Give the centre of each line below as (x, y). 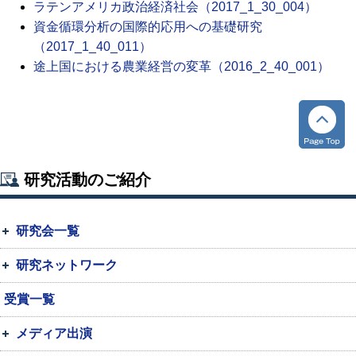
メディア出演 (54, 333)
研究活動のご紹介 (87, 179)
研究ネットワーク (67, 265)
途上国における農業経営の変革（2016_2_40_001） (182, 66)
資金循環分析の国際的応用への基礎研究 (148, 26)
